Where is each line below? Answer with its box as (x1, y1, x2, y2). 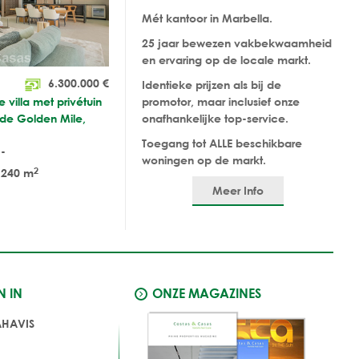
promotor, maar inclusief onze (142, 94, 300, 108)
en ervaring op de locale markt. (142, 52, 311, 67)
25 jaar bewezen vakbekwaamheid (142, 35, 332, 50)
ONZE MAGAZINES (151, 284, 261, 301)
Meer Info (212, 183, 264, 197)
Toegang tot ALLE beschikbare (142, 135, 302, 150)
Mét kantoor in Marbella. (142, 10, 272, 25)
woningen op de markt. (142, 152, 266, 167)
